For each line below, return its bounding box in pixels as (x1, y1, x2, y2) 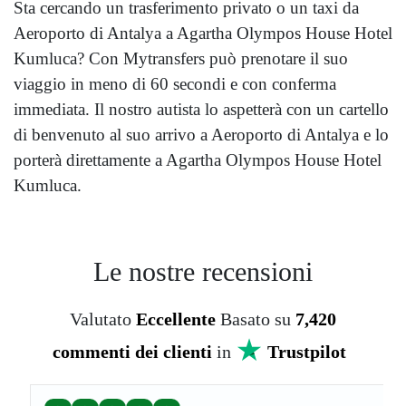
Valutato (70, 309, 136, 330)
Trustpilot (267, 342, 346, 362)
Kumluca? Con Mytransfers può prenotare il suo (14, 49, 348, 69)
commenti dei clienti (53, 342, 212, 362)
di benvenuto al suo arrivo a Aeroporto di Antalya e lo (14, 125, 389, 145)
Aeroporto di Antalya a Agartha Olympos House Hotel (14, 24, 392, 43)
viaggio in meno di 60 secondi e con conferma (14, 74, 336, 94)
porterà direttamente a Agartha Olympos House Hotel (14, 150, 382, 170)
